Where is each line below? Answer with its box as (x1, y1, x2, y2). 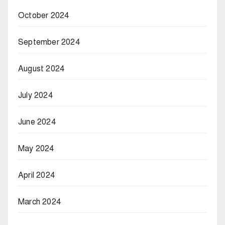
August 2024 (18, 64, 65, 74)
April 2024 (18, 170, 55, 181)
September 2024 (18, 37, 80, 48)
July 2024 (18, 90, 53, 101)
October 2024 (18, 11, 69, 21)
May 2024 (18, 144, 54, 154)
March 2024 (18, 197, 61, 207)
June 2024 (18, 117, 56, 128)
